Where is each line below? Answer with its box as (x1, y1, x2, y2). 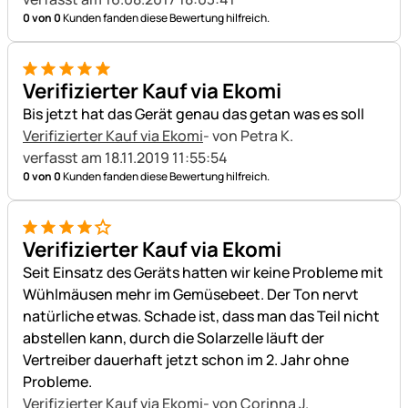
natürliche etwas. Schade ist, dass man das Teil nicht (23, 306, 380, 327)
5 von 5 (22, 67, 69, 88)
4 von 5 (22, 226, 70, 247)
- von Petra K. (203, 126, 296, 147)
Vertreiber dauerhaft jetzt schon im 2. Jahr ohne (23, 350, 349, 371)
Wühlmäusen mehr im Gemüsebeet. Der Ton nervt (23, 284, 359, 305)
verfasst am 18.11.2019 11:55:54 (23, 148, 228, 168)
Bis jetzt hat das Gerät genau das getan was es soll (23, 104, 364, 125)
